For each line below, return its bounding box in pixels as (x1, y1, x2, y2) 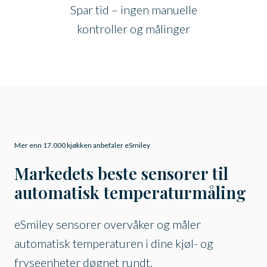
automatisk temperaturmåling (14, 181, 246, 204)
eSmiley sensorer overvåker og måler (14, 217, 201, 232)
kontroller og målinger (77, 21, 190, 36)
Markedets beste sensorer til (14, 162, 228, 185)
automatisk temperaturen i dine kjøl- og (14, 236, 213, 251)
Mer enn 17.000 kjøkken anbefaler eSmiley (14, 141, 150, 150)
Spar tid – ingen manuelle (70, 2, 197, 17)
